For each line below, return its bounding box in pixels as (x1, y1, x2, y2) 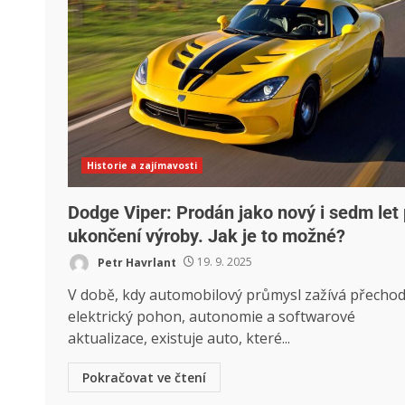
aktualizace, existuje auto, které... (68, 327, 290, 348)
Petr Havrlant (95, 254, 176, 270)
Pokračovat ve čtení (82, 368, 206, 386)
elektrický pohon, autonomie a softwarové (68, 306, 355, 326)
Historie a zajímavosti (87, 158, 198, 172)
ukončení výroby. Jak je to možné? (68, 224, 345, 247)
